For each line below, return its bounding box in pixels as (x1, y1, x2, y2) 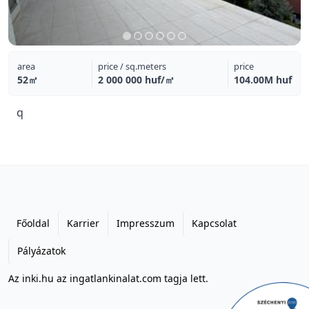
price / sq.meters (97, 60, 166, 72)
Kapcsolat (192, 217, 237, 230)
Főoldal (17, 217, 50, 230)
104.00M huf (234, 73, 292, 86)
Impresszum (117, 217, 175, 230)
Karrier (67, 217, 99, 230)
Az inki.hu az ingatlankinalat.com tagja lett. (8, 272, 208, 285)
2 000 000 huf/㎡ (97, 73, 175, 86)
